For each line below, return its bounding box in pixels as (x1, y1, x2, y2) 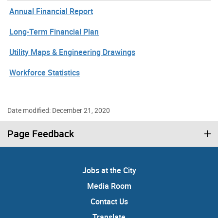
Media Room (87, 180, 131, 191)
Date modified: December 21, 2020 (7, 105, 110, 115)
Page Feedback (7, 127, 74, 140)
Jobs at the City (82, 164, 136, 176)
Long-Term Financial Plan (9, 26, 99, 37)
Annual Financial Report (9, 5, 93, 17)
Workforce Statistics (9, 67, 80, 78)
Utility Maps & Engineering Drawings (9, 46, 135, 57)
